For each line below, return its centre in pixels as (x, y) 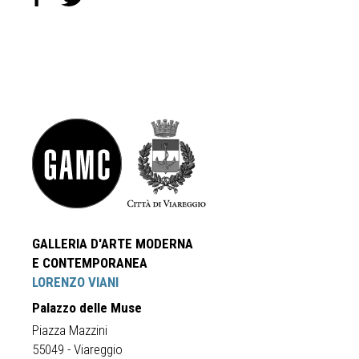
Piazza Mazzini (70, 330)
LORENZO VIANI (75, 282)
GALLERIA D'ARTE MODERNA (113, 244)
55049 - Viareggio (77, 349)
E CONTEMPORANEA (90, 263)
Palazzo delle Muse (87, 308)
